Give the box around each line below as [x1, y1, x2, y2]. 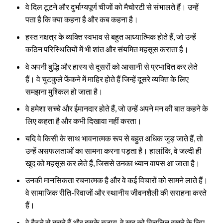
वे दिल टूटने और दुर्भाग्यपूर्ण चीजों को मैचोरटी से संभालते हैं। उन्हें [25, 2, 199, 12]
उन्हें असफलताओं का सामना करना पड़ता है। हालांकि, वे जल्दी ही [25, 145, 202, 155]
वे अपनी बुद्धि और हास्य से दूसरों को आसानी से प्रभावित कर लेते [25, 61, 198, 71]
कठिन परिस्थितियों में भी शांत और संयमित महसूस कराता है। [25, 44, 189, 54]
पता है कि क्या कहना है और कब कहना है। [25, 14, 138, 24]
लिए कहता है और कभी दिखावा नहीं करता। [25, 116, 142, 126]
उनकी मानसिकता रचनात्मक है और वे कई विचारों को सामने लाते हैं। [25, 175, 208, 185]
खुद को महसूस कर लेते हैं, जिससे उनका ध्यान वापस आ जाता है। [25, 158, 200, 168]
